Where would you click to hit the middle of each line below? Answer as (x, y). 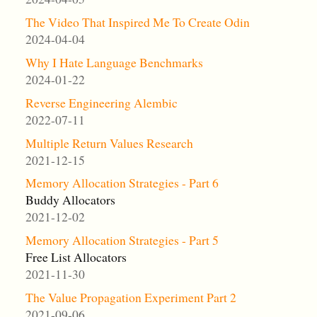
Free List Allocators (76, 257)
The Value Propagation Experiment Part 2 (131, 297)
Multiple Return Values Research (109, 143)
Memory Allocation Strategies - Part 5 (122, 240)
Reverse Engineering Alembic (101, 102)
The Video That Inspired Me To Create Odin (137, 22)
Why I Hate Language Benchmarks (114, 62)
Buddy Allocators (70, 200)
